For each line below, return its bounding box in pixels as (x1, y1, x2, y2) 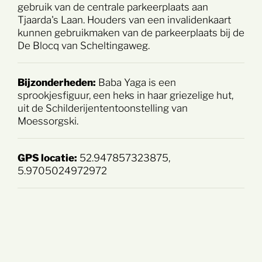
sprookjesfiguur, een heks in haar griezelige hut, (18, 87, 233, 102)
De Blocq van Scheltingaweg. (18, 37, 150, 52)
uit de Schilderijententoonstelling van (18, 100, 188, 115)
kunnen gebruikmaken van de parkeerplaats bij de (18, 25, 244, 39)
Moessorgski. (18, 113, 78, 127)
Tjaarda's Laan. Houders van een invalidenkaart (18, 12, 231, 26)
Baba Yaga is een (96, 74, 176, 89)
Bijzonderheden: (18, 74, 96, 89)
